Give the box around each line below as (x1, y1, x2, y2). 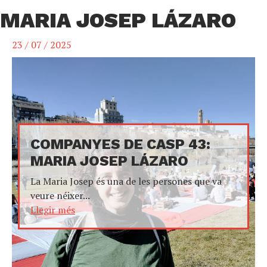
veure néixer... (30, 189, 90, 202)
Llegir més (30, 203, 75, 216)
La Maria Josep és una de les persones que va (30, 175, 222, 188)
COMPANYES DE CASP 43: (30, 136, 210, 153)
